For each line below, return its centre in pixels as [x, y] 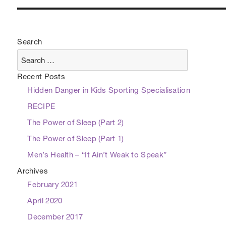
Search [30, 43]
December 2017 [55, 218]
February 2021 [53, 186]
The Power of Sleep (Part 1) [76, 140]
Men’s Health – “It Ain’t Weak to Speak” [97, 156]
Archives [33, 172]
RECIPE [41, 107]
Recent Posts [41, 78]
